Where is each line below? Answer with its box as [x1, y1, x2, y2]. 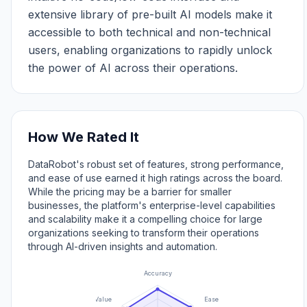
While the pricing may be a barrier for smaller [28, 186, 232, 197]
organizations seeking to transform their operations [28, 227, 259, 238]
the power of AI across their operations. [28, 61, 238, 75]
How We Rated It [28, 129, 139, 145]
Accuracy [143, 269, 172, 277]
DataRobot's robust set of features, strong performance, [28, 158, 284, 170]
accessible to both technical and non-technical [28, 25, 271, 39]
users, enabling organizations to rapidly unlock [28, 43, 272, 57]
